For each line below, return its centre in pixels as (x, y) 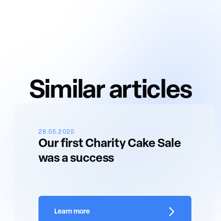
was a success (76, 159)
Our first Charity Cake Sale (110, 144)
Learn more (72, 212)
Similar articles (110, 92)
